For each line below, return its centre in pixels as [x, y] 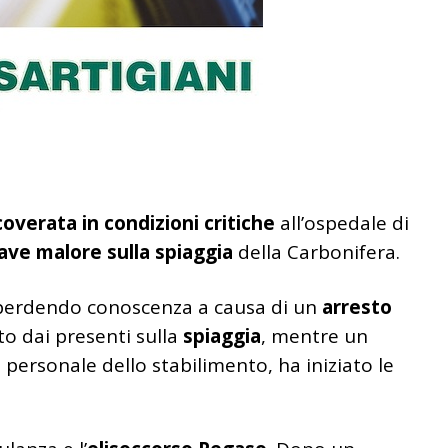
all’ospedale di [342, 222]
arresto [354, 306]
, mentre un [314, 335]
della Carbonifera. [316, 251]
